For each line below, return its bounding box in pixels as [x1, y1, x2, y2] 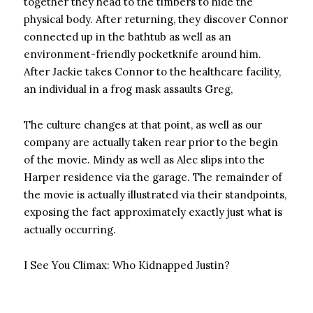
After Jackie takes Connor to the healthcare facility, [24, 65, 281, 78]
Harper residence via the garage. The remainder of [24, 170, 282, 184]
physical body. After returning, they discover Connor [24, 13, 288, 26]
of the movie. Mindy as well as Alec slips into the [24, 153, 265, 166]
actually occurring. [24, 223, 116, 236]
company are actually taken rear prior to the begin [24, 136, 278, 149]
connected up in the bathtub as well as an [24, 30, 231, 43]
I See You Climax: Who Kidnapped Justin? [24, 259, 230, 272]
